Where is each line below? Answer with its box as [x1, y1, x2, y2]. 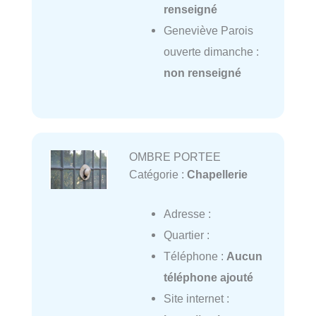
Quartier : [163, 229, 209, 242]
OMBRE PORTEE [128, 150, 221, 163]
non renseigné [163, 66, 241, 80]
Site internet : [163, 292, 229, 305]
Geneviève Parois [163, 24, 253, 37]
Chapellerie [186, 167, 248, 181]
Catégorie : [128, 167, 187, 181]
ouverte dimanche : [163, 45, 259, 59]
